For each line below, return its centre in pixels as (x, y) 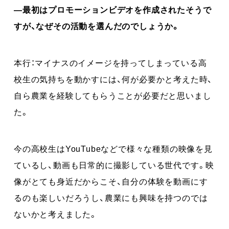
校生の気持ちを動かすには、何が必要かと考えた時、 (113, 78)
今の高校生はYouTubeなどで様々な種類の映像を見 (113, 148)
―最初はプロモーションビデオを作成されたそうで (113, 9)
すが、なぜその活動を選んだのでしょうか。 (97, 25)
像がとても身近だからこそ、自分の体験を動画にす (111, 181)
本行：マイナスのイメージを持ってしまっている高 (110, 62)
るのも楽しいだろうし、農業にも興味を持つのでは (111, 197)
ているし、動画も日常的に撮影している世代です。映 (114, 164)
